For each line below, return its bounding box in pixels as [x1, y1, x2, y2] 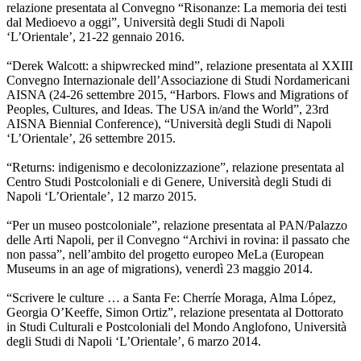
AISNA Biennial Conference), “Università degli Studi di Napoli [6, 117, 331, 131]
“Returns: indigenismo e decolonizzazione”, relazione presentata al [6, 160, 344, 175]
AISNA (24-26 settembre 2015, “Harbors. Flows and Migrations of [6, 88, 348, 102]
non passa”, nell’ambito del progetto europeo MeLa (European [6, 247, 324, 262]
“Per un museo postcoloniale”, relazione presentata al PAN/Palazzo [6, 218, 347, 233]
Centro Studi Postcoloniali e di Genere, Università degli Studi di [6, 175, 331, 189]
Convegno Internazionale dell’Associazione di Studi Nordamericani [6, 73, 350, 88]
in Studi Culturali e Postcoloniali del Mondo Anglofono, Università [6, 320, 346, 334]
